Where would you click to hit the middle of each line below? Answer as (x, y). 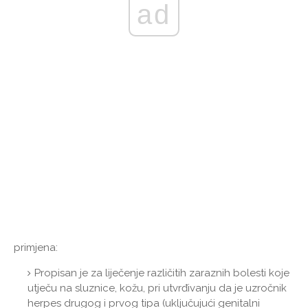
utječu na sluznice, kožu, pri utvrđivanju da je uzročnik (157, 288)
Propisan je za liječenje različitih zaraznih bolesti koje (162, 273)
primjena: (36, 247)
